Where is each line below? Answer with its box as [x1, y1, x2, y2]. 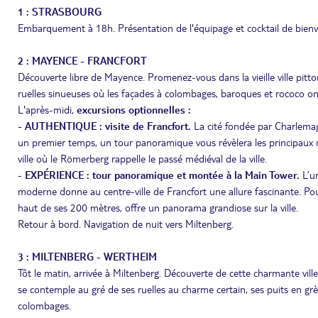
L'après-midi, [18, 103, 77, 116]
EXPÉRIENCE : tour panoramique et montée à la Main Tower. [25, 168, 300, 181]
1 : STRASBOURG [18, 5, 102, 18]
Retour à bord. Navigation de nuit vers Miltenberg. [18, 217, 234, 230]
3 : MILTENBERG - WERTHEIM [18, 250, 157, 263]
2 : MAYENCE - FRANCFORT [18, 54, 147, 67]
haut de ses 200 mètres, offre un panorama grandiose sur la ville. [18, 201, 298, 214]
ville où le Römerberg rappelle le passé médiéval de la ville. [18, 152, 267, 165]
